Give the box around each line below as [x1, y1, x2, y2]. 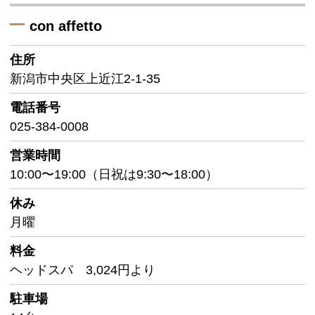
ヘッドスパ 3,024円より [10, 262, 155, 277]
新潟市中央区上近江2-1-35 [10, 71, 160, 86]
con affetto [30, 18, 102, 34]
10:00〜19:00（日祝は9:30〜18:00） [10, 167, 218, 181]
